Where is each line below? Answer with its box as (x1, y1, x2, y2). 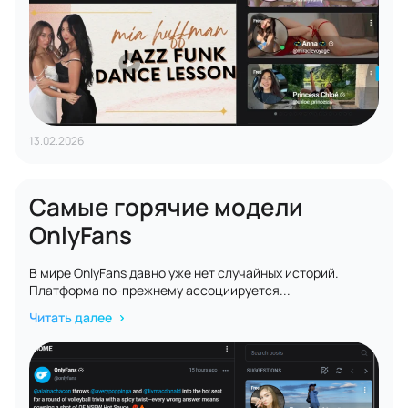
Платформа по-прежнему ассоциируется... (29, 281, 291, 299)
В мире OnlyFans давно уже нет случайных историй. (29, 264, 339, 281)
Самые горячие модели (29, 190, 302, 223)
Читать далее (29, 309, 115, 326)
